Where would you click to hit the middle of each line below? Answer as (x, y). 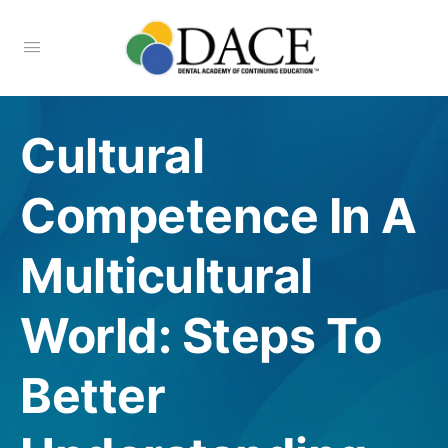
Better (93, 395)
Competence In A (218, 215)
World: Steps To (201, 335)
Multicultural (166, 275)
